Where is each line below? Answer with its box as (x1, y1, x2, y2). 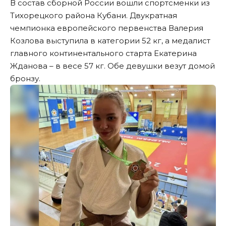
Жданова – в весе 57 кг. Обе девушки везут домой (10, 61, 215, 71)
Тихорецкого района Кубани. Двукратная (10, 11, 177, 21)
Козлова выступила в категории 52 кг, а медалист (10, 36, 210, 46)
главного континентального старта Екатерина (10, 48, 197, 59)
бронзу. (10, 74, 40, 84)
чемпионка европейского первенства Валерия (10, 23, 203, 33)
